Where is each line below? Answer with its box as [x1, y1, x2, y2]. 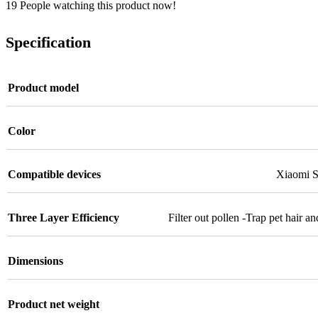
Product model [8, 81, 79, 94]
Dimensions [8, 254, 63, 267]
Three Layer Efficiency [8, 211, 119, 224]
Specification [6, 33, 91, 51]
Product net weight [8, 297, 99, 310]
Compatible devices [8, 168, 101, 180]
